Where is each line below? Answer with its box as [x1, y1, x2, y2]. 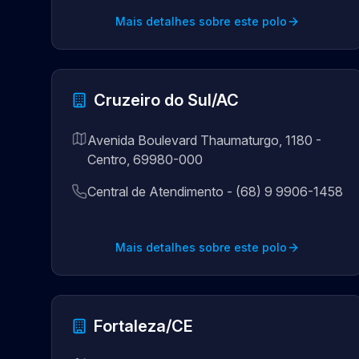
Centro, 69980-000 [87, 151, 203, 167]
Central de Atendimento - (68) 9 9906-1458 [87, 184, 343, 200]
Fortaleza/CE [94, 317, 193, 336]
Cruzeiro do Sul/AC [94, 91, 239, 110]
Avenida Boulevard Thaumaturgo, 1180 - [87, 132, 321, 148]
